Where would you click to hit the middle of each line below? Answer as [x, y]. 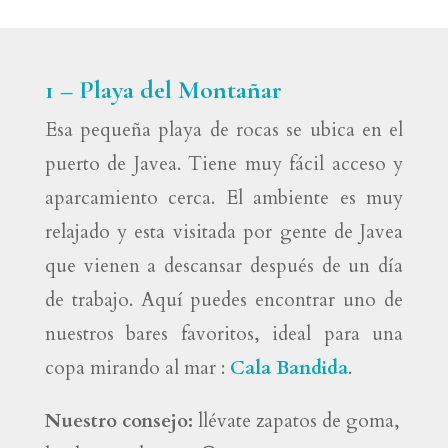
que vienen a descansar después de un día [224, 266]
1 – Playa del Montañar [163, 89]
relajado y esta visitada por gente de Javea [224, 232]
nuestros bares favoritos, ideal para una [224, 334]
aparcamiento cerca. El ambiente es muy [224, 198]
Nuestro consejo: [121, 421]
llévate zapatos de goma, [298, 421]
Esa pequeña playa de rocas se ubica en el [224, 130]
